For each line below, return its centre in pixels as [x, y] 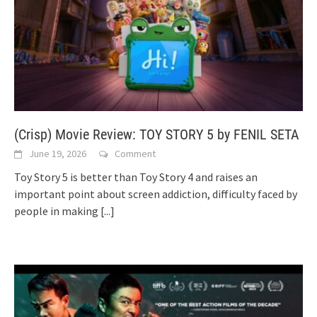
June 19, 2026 [58, 154]
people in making [57, 211]
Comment [135, 154]
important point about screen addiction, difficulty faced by [156, 194]
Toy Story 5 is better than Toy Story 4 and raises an [136, 177]
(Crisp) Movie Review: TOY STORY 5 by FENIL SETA [157, 135]
